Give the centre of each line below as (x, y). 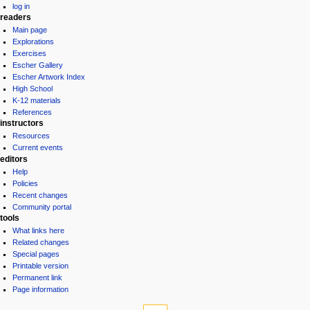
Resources (31, 136)
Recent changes (40, 195)
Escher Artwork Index (49, 77)
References (33, 112)
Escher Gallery (38, 65)
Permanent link (38, 278)
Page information (41, 290)
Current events (38, 148)
